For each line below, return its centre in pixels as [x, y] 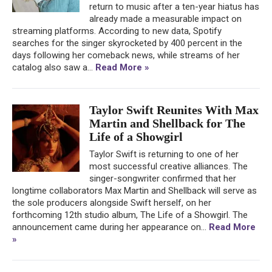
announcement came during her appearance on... [110, 227]
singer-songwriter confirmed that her [163, 178]
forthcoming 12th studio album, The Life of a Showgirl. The [130, 215]
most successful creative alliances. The [168, 166]
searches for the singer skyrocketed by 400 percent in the [127, 43]
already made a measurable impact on [165, 19]
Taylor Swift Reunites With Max [174, 110]
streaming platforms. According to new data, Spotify [117, 31]
